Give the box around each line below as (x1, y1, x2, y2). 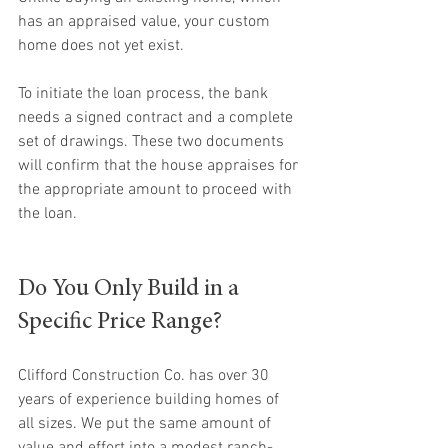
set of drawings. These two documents (18, 132, 288, 152)
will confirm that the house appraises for (18, 156, 302, 176)
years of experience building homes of (18, 390, 283, 410)
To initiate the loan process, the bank (18, 84, 272, 104)
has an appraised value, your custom (18, 12, 274, 32)
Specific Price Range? (18, 311, 222, 335)
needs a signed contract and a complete (18, 108, 297, 128)
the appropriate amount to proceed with (18, 180, 296, 200)
